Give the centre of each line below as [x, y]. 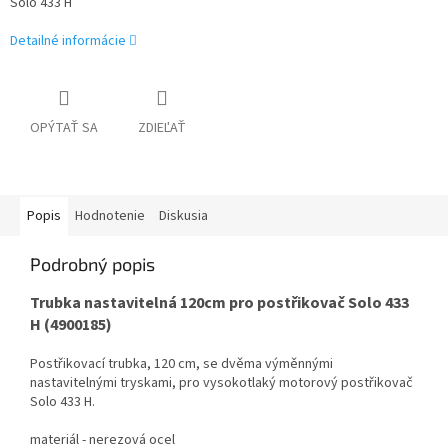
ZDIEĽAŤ [162, 128]
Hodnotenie [110, 216]
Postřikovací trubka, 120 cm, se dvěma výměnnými [181, 364]
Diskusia [183, 216]
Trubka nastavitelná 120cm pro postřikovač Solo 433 [219, 303]
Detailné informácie [68, 41]
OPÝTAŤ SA [64, 128]
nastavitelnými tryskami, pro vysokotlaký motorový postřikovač [221, 383]
